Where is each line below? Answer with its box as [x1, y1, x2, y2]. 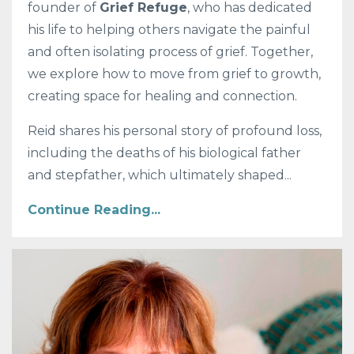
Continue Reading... [28, 201, 160, 217]
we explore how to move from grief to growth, [28, 66, 321, 81]
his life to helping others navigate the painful [28, 21, 311, 37]
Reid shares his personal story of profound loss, [28, 122, 322, 138]
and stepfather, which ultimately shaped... [28, 167, 292, 183]
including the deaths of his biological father [28, 145, 301, 160]
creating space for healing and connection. [28, 88, 297, 104]
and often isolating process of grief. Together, [28, 43, 313, 59]
